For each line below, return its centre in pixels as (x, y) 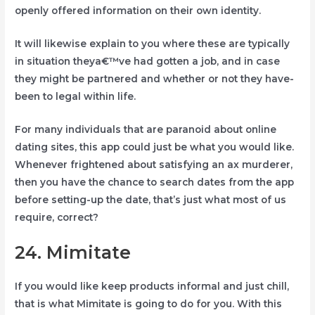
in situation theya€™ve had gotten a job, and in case (148, 61)
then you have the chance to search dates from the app (155, 182)
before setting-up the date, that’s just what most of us (151, 199)
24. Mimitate (73, 253)
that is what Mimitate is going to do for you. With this (149, 304)
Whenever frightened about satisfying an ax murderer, (154, 164)
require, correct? (57, 217)
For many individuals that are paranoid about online (146, 129)
